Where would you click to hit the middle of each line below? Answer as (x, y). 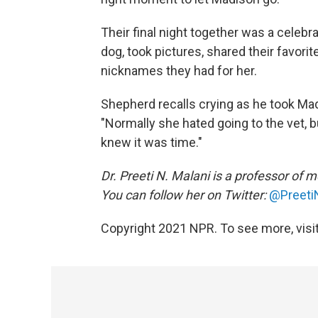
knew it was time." (152, 142)
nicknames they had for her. (179, 70)
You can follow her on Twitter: (183, 194)
